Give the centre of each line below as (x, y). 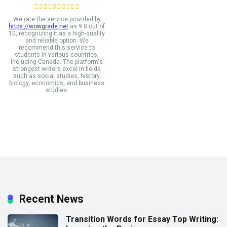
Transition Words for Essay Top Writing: (142, 219)
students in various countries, (57, 55)
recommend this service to (57, 48)
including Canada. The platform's (57, 62)
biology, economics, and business (57, 83)
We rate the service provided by (57, 20)
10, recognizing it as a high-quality (57, 34)
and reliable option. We (57, 41)
